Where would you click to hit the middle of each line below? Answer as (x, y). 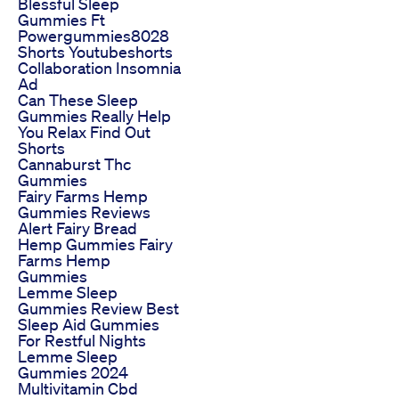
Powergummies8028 (94, 36)
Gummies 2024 (73, 373)
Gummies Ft (61, 20)
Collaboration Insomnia (99, 68)
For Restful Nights (82, 341)
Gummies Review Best (98, 309)
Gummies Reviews (84, 212)
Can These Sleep (78, 100)
